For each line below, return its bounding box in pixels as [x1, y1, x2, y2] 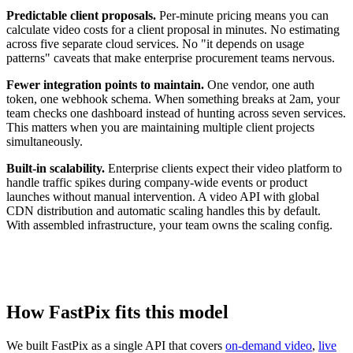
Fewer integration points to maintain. [6, 78, 204, 91]
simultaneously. [6, 135, 83, 148]
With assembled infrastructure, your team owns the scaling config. [6, 218, 333, 232]
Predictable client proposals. [6, 9, 156, 22]
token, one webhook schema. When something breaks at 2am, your [6, 92, 340, 106]
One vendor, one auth [204, 78, 314, 91]
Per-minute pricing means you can [156, 9, 329, 22]
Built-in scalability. [6, 162, 105, 175]
